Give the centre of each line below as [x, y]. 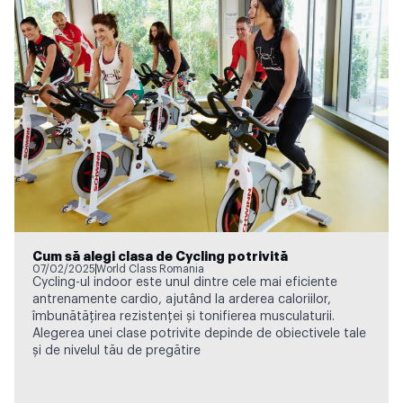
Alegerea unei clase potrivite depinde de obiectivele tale [199, 333]
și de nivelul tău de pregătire [116, 350]
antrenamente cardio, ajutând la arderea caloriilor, [182, 299]
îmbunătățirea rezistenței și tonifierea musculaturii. [184, 316]
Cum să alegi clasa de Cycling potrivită [160, 256]
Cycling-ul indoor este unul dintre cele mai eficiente [185, 282]
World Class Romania [150, 269]
